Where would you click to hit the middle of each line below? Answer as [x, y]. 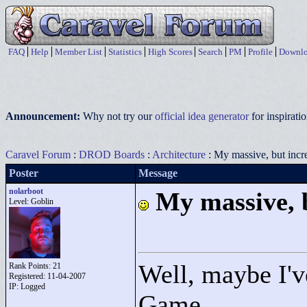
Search [210, 52]
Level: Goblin [31, 201]
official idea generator [202, 116]
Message [158, 173]
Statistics [125, 52]
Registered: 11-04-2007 [47, 276]
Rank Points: [31, 266]
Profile [260, 52]
